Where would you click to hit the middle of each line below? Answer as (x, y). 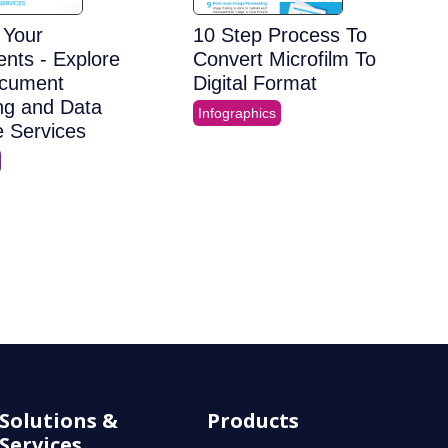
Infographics (237, 113)
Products (252, 421)
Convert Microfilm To (285, 59)
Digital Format (255, 83)
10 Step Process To (280, 35)
